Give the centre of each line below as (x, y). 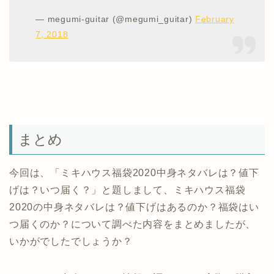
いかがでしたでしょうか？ (71, 241)
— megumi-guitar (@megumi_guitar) (115, 19)
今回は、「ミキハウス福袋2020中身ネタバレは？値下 (134, 172)
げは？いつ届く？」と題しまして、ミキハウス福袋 (128, 190)
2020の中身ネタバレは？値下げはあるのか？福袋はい (134, 207)
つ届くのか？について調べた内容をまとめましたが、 (133, 224)
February (214, 19)
